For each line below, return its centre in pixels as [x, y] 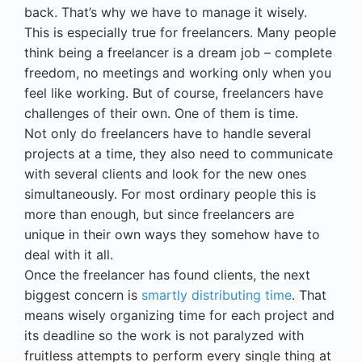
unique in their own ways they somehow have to [172, 234]
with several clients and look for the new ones [165, 173]
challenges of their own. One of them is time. [161, 113]
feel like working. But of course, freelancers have [174, 93]
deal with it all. [69, 254]
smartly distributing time [217, 295]
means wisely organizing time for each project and [179, 315]
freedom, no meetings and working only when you [178, 72]
